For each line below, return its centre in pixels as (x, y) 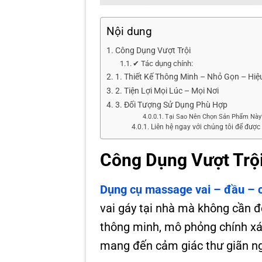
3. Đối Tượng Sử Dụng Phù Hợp (171, 105)
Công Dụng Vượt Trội (153, 51)
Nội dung (129, 32)
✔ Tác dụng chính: (163, 64)
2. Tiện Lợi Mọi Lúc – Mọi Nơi (167, 91)
